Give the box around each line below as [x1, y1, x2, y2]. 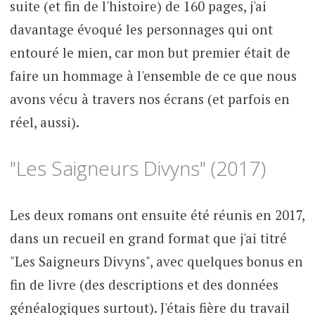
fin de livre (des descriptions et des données [9, 275, 278, 293]
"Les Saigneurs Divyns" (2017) [9, 155, 266, 182]
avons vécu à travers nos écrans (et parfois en [9, 89, 290, 108]
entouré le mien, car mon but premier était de [9, 43, 290, 61]
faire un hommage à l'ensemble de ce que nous [9, 66, 297, 84]
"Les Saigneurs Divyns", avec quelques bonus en [9, 252, 303, 270]
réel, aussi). [9, 112, 79, 131]
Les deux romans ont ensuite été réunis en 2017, [9, 205, 304, 224]
